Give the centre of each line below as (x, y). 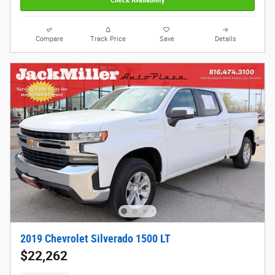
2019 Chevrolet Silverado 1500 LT (95, 239)
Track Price (108, 39)
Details (225, 39)
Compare (50, 39)
